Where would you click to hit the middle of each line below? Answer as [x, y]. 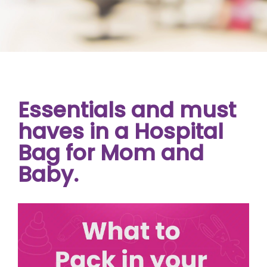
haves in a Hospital [121, 131]
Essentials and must [127, 110]
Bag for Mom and [111, 153]
